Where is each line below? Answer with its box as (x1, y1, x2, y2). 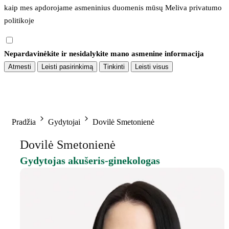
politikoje (4, 16, 34, 25)
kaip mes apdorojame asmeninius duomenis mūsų (4, 3, 165, 12)
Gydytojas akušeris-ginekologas (20, 154, 160, 166)
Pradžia (12, 117, 36, 126)
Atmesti (8, 62, 31, 71)
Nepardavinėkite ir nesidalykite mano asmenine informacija (4, 49, 204, 58)
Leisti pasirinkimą (41, 62, 93, 71)
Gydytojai (48, 117, 80, 126)
